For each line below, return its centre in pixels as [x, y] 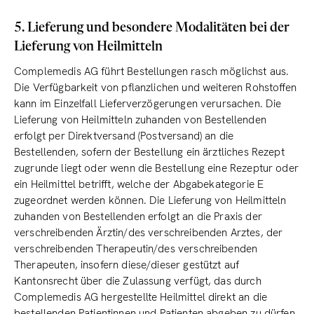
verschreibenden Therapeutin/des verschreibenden [136, 249]
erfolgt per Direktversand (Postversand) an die [124, 136]
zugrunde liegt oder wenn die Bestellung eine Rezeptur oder [156, 168]
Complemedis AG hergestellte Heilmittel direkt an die [141, 297]
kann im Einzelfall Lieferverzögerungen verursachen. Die [148, 104]
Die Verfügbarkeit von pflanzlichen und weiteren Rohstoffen [155, 88]
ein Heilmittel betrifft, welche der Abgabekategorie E [139, 184]
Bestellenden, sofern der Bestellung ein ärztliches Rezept [149, 152]
